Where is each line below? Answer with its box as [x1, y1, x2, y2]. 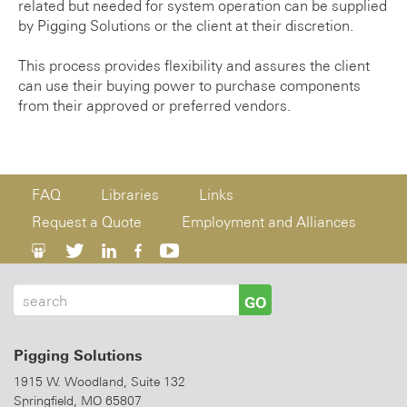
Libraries [101, 186, 159, 203]
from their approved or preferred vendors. [18, 97, 291, 114]
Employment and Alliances [182, 213, 356, 231]
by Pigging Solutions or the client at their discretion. [18, 17, 353, 35]
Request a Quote [32, 213, 142, 231]
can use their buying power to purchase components [18, 77, 361, 94]
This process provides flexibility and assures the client [18, 57, 370, 74]
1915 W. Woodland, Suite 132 [14, 374, 185, 389]
